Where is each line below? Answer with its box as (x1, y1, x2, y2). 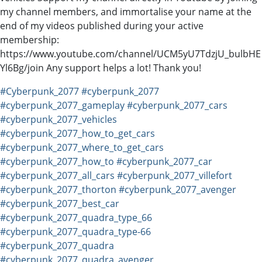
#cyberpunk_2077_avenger (119, 182, 236, 196)
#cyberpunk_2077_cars (127, 98, 227, 112)
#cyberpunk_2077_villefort (117, 168, 232, 182)
